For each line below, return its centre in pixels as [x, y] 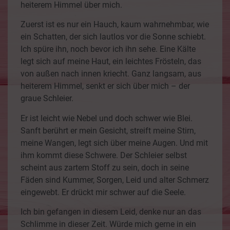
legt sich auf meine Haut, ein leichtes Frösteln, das [111, 62]
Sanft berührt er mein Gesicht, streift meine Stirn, [108, 130]
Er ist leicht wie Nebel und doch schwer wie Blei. [107, 118]
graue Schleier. [47, 99]
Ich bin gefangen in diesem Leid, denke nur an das [111, 212]
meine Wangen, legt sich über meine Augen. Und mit [114, 143]
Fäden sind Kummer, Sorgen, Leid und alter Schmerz [115, 180]
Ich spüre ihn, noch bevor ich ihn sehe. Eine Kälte [108, 49]
